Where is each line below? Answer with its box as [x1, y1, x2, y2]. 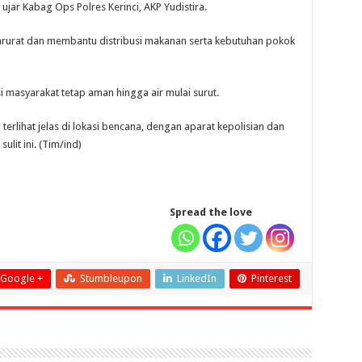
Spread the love [169, 206, 252, 219]
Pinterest [250, 272, 292, 285]
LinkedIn [176, 272, 217, 285]
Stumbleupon [79, 272, 142, 285]
